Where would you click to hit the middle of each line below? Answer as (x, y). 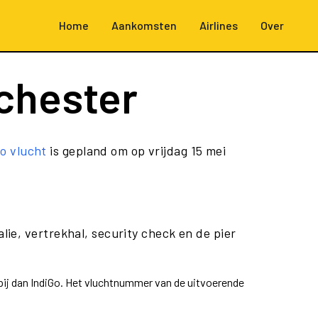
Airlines (219, 25)
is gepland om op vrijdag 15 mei (136, 150)
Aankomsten (144, 25)
